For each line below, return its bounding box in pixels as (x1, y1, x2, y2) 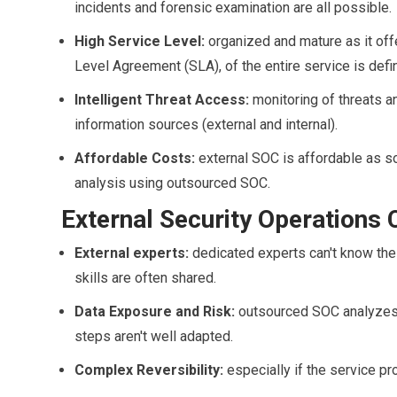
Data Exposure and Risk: (74, 302, 238, 320)
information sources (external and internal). (74, 115, 338, 133)
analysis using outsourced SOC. (74, 174, 270, 191)
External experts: (74, 244, 192, 261)
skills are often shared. (74, 269, 216, 286)
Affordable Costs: (74, 149, 198, 167)
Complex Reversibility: (74, 361, 227, 378)
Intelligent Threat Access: (74, 90, 253, 108)
